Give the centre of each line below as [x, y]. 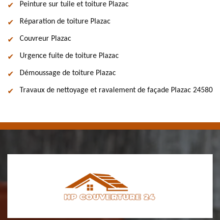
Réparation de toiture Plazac [65, 22]
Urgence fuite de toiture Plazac [69, 56]
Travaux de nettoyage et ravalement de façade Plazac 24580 [116, 90]
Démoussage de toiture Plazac [68, 73]
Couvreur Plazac [45, 39]
